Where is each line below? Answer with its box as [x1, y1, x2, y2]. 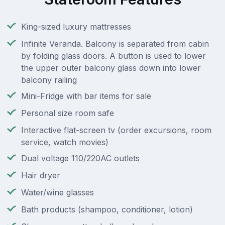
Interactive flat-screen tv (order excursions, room [21, 125, 211, 136]
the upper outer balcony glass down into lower [21, 63, 201, 73]
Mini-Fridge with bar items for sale [21, 91, 151, 101]
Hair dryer [21, 170, 60, 181]
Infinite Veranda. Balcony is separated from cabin [21, 39, 209, 49]
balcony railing [21, 75, 77, 85]
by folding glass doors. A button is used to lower [21, 51, 206, 61]
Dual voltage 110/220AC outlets [21, 153, 140, 164]
